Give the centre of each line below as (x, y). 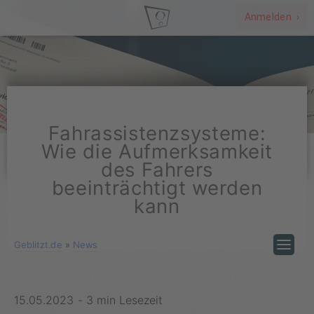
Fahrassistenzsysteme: (157, 133)
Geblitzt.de (38, 244)
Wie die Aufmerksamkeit (157, 151)
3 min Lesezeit (124, 300)
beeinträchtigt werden (157, 187)
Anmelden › (272, 17)
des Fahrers (157, 169)
